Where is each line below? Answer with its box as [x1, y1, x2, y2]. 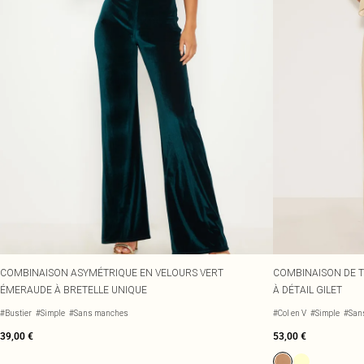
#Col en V [273, 308, 306, 318]
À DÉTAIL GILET [273, 284, 342, 296]
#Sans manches [69, 308, 128, 318]
